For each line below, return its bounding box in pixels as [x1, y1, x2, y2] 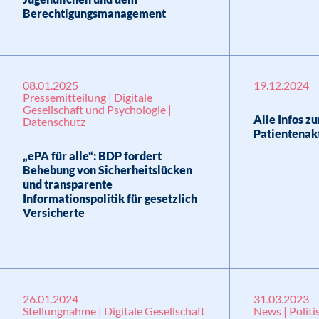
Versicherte [22, 206, 85, 219]
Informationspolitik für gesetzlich [22, 192, 197, 205]
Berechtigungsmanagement [22, 6, 166, 20]
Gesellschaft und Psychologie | [22, 103, 172, 116]
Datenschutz [22, 115, 85, 128]
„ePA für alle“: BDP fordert [22, 149, 162, 162]
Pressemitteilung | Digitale [22, 90, 152, 104]
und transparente [22, 177, 113, 191]
